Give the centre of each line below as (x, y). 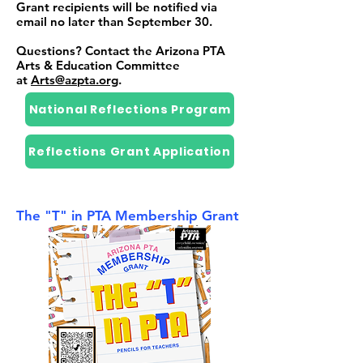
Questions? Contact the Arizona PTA (121, 51)
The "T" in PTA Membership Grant (128, 216)
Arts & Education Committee (98, 65)
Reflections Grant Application (130, 151)
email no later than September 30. (114, 21)
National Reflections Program (130, 109)
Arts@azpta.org (75, 80)
